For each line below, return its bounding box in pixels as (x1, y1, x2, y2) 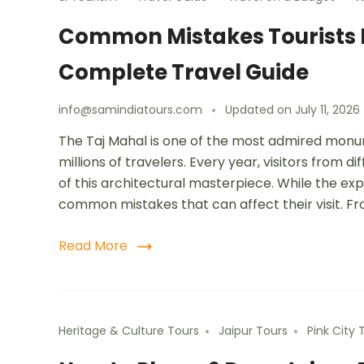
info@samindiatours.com (58, 102, 202, 119)
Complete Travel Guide (58, 58, 309, 88)
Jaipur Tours (219, 323, 288, 340)
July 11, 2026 (295, 102, 360, 119)
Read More (58, 236, 128, 256)
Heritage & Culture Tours (58, 323, 199, 340)
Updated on (225, 102, 295, 119)
